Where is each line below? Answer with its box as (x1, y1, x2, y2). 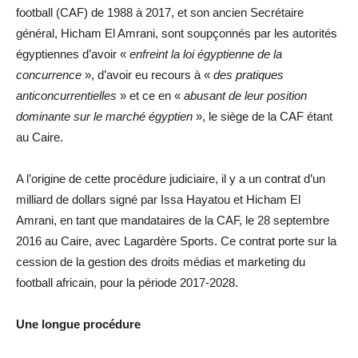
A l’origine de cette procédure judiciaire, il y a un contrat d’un (16, 172, 325, 186)
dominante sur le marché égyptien (16, 109, 193, 124)
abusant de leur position (184, 89, 307, 103)
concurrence (16, 68, 82, 82)
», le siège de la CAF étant (193, 109, 332, 124)
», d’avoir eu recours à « (82, 68, 213, 82)
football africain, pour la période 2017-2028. (16, 276, 238, 290)
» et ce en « (117, 89, 184, 103)
